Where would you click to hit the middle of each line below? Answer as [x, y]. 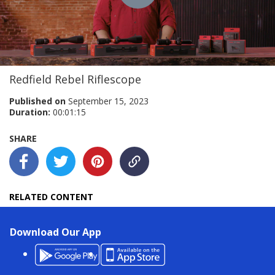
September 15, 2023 [108, 101]
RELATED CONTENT [51, 197]
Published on [39, 101]
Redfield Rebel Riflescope [75, 79]
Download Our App [56, 232]
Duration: [30, 112]
